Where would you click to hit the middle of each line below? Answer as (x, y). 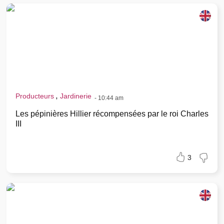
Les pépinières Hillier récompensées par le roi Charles (112, 113)
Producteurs (34, 96)
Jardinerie (75, 96)
